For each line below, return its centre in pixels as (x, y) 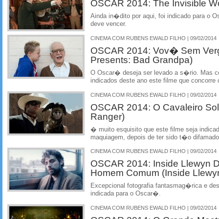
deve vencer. (109, 24)
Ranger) (108, 116)
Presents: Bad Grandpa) (142, 59)
